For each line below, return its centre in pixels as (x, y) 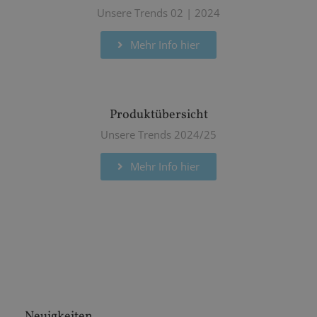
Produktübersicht (158, 115)
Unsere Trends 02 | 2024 (158, 12)
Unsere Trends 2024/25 (158, 134)
